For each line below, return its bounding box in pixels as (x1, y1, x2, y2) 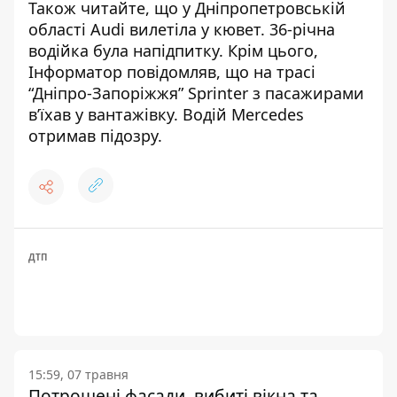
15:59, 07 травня (28, 365, 128, 383)
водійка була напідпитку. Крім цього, (28, 39, 318, 61)
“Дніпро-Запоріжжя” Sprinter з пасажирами (28, 82, 364, 104)
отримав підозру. (28, 124, 162, 146)
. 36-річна (261, 18, 335, 40)
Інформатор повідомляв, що (28, 60, 253, 82)
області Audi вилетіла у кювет (28, 18, 261, 40)
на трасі (253, 60, 315, 82)
